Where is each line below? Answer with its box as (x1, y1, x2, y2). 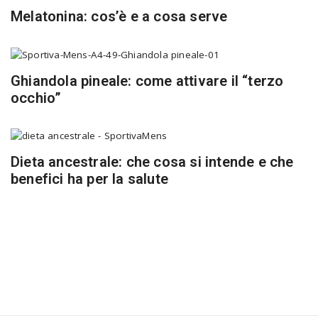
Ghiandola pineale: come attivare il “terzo (11, 72, 284, 89)
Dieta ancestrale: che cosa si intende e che (11, 153, 294, 171)
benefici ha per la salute (11, 170, 168, 188)
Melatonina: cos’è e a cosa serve (11, 8, 228, 26)
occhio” (11, 89, 62, 106)
